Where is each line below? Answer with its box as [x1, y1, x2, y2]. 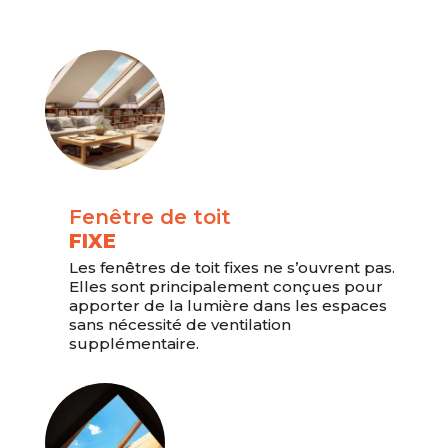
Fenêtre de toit [68, 205, 231, 230]
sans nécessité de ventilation [68, 315, 291, 335]
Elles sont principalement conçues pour [68, 277, 383, 297]
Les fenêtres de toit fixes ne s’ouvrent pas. [68, 258, 395, 278]
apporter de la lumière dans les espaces [68, 296, 387, 316]
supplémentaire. [68, 334, 199, 354]
